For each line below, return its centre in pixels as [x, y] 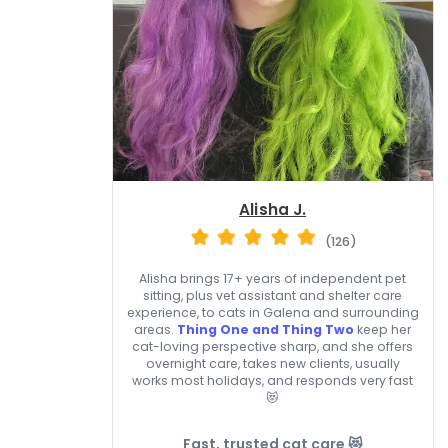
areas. [156, 330]
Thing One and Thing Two [266, 330]
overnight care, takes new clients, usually [272, 364]
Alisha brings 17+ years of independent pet [273, 279]
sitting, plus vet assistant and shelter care [273, 296]
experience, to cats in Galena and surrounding [272, 313]
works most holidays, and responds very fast [273, 381]
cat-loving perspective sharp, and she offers [273, 347]
